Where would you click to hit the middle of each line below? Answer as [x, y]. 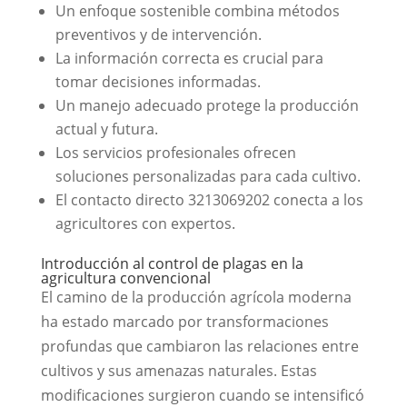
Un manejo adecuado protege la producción [207, 105]
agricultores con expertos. [145, 223]
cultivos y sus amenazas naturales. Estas [179, 371]
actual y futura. [106, 129]
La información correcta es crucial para [189, 58]
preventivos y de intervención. [158, 35]
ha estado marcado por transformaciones [184, 322]
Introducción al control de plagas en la [172, 263]
